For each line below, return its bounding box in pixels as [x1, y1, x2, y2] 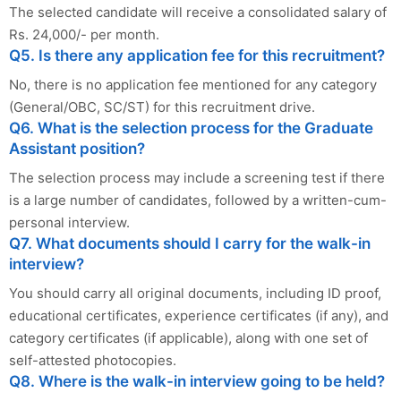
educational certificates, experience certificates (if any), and [9, 307, 388, 325]
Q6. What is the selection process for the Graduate [9, 119, 373, 138]
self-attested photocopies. [9, 352, 176, 370]
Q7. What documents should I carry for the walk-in [9, 235, 371, 253]
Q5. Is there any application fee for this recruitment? [9, 47, 385, 65]
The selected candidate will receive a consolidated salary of [9, 4, 387, 21]
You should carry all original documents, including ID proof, [9, 285, 381, 303]
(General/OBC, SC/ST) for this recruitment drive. [9, 98, 315, 116]
